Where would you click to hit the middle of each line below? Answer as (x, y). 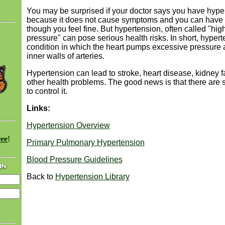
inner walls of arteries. (65, 56)
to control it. (47, 91)
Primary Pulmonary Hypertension (85, 142)
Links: (38, 108)
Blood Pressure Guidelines (74, 159)
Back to (41, 177)
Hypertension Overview (68, 125)
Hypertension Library (92, 177)
